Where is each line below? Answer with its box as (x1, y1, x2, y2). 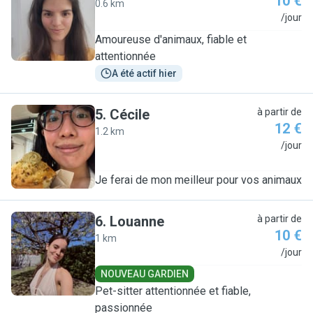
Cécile (110, 106, 150, 123)
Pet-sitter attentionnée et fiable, (95, 284, 251, 298)
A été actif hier (112, 68, 177, 79)
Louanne (110, 213, 164, 230)
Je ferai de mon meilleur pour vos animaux (95, 173, 302, 187)
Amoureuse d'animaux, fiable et (95, 33, 247, 46)
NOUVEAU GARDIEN (101, 268, 189, 279)
